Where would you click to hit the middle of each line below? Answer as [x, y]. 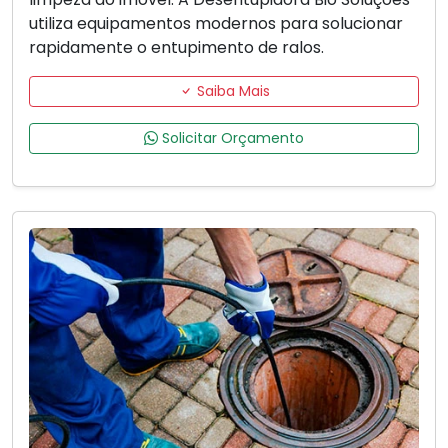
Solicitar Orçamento [231, 138]
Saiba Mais [231, 91]
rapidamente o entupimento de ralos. [176, 48]
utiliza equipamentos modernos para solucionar [216, 24]
